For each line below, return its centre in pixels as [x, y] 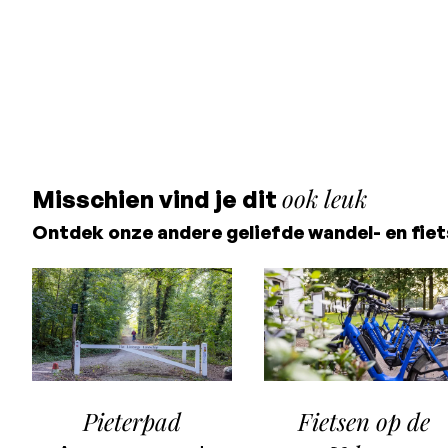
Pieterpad [132, 420]
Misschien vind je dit [157, 199]
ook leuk [324, 198]
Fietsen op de [364, 420]
